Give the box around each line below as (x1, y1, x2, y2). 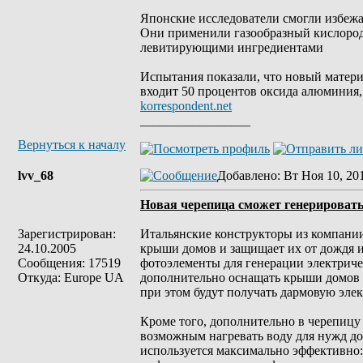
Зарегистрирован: (18, 227, 116, 241)
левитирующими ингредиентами (140, 41, 323, 54)
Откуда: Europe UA (18, 271, 124, 284)
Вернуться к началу (18, 138, 126, 152)
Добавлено (217, 169, 277, 182)
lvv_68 (18, 169, 53, 182)
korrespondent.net (140, 99, 232, 113)
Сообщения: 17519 (18, 256, 121, 270)
